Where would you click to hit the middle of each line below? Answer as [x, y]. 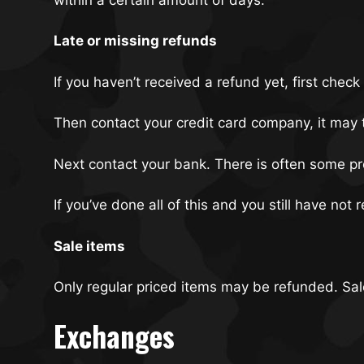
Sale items [89, 246]
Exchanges [114, 335]
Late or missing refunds [135, 41]
